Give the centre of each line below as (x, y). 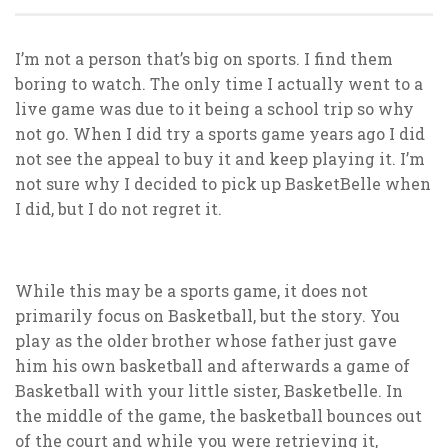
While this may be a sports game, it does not (191, 290)
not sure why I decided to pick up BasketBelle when (223, 183)
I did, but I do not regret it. (118, 208)
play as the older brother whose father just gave (206, 340)
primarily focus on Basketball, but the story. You (207, 315)
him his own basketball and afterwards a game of (212, 365)
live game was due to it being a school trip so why (214, 108)
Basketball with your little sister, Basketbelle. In (209, 390)
